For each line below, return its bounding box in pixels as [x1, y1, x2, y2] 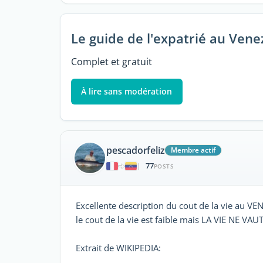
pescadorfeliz [106, 144, 165, 157]
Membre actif [171, 145, 216, 156]
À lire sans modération [81, 85, 173, 97]
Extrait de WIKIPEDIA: [76, 241, 161, 254]
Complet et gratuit [70, 55, 152, 68]
